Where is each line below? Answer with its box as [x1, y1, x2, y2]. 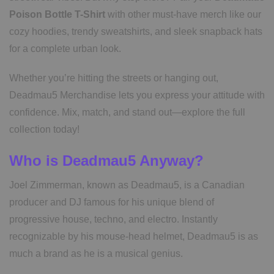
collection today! [9, 124, 80, 135]
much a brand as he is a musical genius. [9, 248, 183, 259]
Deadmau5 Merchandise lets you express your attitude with [9, 90, 265, 101]
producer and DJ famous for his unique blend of [9, 197, 214, 208]
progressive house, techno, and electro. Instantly [9, 214, 218, 225]
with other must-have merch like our [105, 9, 261, 20]
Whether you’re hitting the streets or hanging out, [9, 73, 218, 84]
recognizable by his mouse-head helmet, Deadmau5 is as [9, 231, 258, 242]
